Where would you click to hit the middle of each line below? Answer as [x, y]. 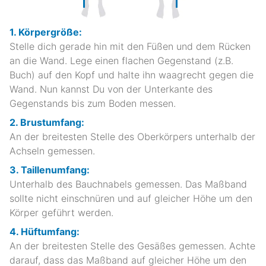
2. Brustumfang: [47, 122]
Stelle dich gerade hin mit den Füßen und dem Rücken [130, 46]
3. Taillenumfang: [50, 170]
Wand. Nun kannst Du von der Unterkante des [111, 89]
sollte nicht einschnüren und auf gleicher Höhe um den [131, 198]
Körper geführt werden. [61, 212]
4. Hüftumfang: [45, 231]
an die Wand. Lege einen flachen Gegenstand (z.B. [121, 60]
